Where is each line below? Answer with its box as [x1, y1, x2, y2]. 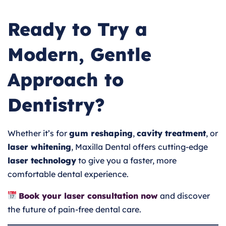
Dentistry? [8, 93, 105, 116]
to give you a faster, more [76, 155, 177, 165]
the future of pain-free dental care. [8, 204, 141, 214]
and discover [158, 190, 210, 201]
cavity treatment [137, 128, 206, 138]
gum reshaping [69, 128, 133, 138]
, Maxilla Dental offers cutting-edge [71, 141, 208, 152]
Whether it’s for [8, 128, 69, 138]
